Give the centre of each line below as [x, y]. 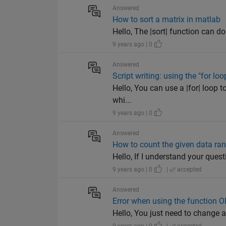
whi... [122, 100]
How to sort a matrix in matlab [167, 20]
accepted [189, 170]
